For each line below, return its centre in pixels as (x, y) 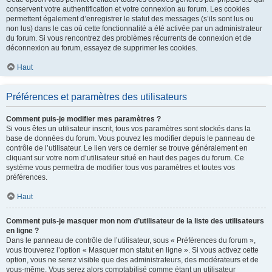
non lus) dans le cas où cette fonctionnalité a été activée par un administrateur (134, 28)
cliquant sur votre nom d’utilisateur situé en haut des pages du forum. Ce (125, 158)
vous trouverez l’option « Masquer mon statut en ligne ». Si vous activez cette (132, 250)
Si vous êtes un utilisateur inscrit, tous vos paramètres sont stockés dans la (128, 128)
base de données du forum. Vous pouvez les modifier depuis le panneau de (131, 138)
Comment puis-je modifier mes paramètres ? (83, 119)
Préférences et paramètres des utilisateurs (97, 97)
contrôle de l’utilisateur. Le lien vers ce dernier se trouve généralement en (127, 148)
